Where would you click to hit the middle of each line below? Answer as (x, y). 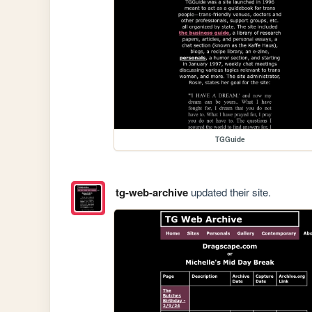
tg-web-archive (151, 193)
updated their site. (229, 192)
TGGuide (230, 140)
